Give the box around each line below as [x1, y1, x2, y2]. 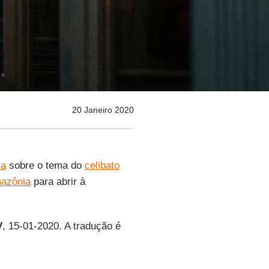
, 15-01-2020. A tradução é [2, 220, 121, 232]
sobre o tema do [5, 160, 85, 171]
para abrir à [30, 176, 85, 187]
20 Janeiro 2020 [71, 105, 134, 115]
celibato [84, 160, 119, 171]
